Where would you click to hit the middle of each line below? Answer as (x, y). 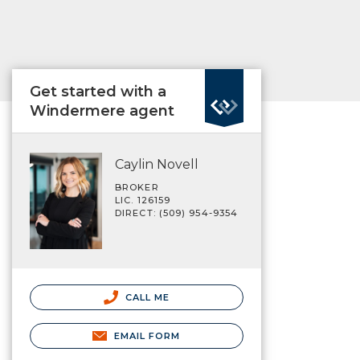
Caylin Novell (157, 164)
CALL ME (146, 297)
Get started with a (98, 92)
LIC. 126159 (143, 200)
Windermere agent (102, 111)
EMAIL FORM (147, 335)
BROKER (137, 187)
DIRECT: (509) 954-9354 (177, 213)
